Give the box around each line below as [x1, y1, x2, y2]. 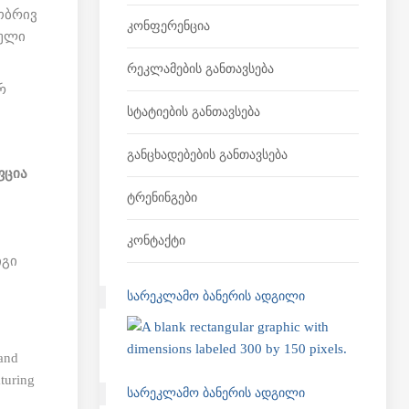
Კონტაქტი [126, 234, 185, 247]
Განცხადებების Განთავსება [126, 148, 288, 162]
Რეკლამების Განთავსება [126, 62, 274, 76]
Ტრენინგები [126, 191, 197, 204]
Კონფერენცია [126, 19, 210, 33]
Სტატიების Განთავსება [126, 105, 260, 119]
